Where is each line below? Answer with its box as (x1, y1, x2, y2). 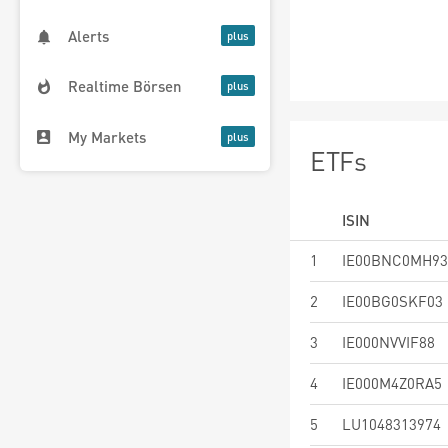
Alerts (68, 26, 109, 47)
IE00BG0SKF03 (342, 291, 443, 311)
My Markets (68, 126, 146, 147)
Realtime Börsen (68, 76, 182, 97)
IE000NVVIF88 (342, 332, 435, 352)
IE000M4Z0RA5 (342, 373, 442, 393)
